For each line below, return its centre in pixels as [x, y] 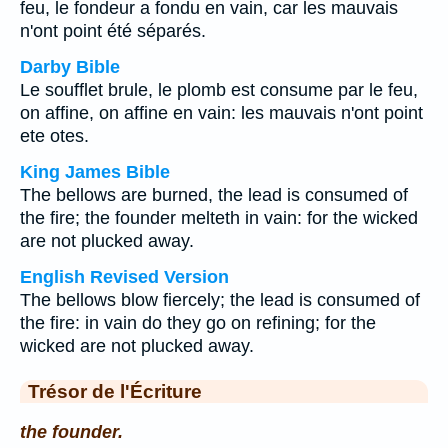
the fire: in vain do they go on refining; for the [198, 323]
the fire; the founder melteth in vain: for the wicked [219, 218]
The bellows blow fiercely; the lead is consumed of [220, 300]
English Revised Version [124, 277]
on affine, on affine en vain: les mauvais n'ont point [221, 113]
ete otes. [54, 136]
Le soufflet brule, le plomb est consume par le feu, [219, 90]
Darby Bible [70, 67]
